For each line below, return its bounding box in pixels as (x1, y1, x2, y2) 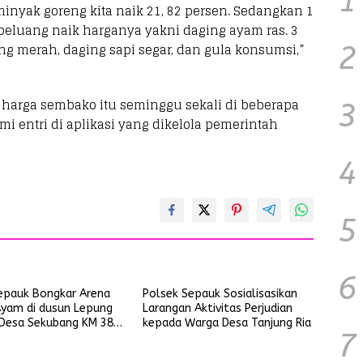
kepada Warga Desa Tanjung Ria (142, 316, 311, 330)
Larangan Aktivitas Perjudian (142, 301, 293, 315)
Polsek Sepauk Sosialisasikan (142, 287, 297, 301)
